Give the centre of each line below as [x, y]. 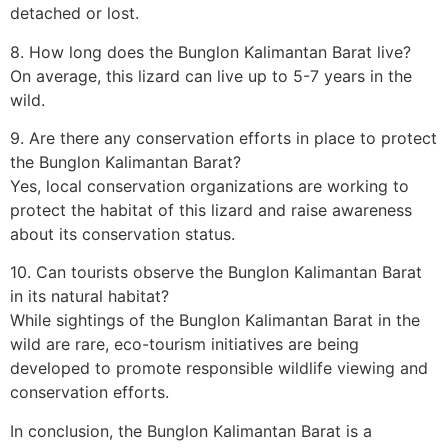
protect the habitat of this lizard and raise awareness [211, 210]
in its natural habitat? [89, 296]
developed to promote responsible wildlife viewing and [219, 368]
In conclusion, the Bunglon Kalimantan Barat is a [191, 430]
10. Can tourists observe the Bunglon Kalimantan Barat [216, 272]
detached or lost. [74, 13]
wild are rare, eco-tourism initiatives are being [184, 344]
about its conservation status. [122, 234]
